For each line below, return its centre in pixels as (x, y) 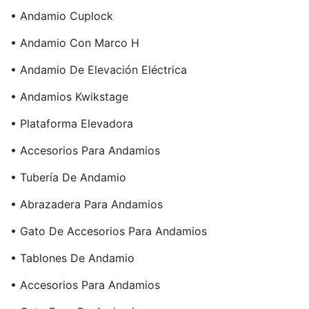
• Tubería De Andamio (68, 177)
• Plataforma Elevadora (72, 123)
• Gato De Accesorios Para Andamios (109, 231)
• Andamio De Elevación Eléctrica (99, 70)
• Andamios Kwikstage (69, 97)
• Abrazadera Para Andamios (87, 204)
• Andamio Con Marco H (75, 43)
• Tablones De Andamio (72, 258)
